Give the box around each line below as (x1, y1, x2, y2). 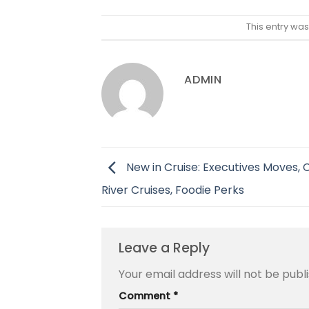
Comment (119, 288, 173, 303)
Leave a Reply (119, 239, 213, 258)
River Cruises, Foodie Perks (101, 181, 244, 198)
